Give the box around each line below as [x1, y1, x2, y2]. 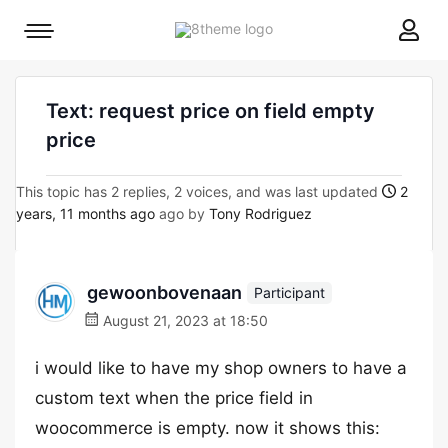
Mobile [38, 27, 81, 44]
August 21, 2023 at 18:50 [99, 312, 268, 329]
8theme [272, 19, 322, 36]
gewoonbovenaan [87, 282, 242, 303]
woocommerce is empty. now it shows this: [35, 418, 380, 438]
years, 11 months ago [16, 205, 155, 222]
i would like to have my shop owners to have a [35, 358, 407, 378]
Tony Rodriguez [209, 205, 312, 222]
